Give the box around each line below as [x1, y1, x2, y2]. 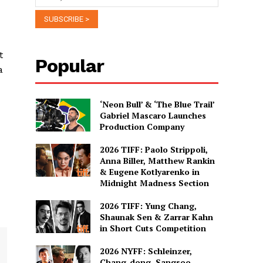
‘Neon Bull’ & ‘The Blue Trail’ [99, 98, 215, 110]
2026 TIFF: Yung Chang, [99, 200, 197, 211]
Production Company [99, 120, 184, 132]
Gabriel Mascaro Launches [99, 109, 206, 121]
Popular [35, 54, 104, 77]
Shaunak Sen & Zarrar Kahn [99, 211, 213, 222]
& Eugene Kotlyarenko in [99, 166, 200, 177]
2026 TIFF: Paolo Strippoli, [99, 143, 208, 155]
